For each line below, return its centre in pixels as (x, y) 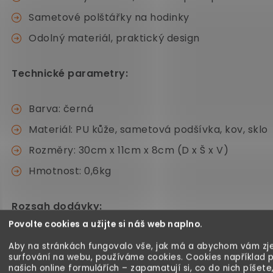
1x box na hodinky (74, 242)
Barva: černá (61, 109)
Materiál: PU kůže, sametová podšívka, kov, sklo (148, 129)
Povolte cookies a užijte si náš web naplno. (106, 224)
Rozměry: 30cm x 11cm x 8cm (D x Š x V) (129, 150)
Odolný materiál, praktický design (114, 38)
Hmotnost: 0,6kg (70, 171)
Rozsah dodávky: (57, 206)
